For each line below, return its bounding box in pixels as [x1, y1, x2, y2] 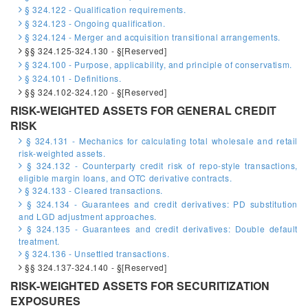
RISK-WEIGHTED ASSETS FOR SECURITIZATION [10, 278, 269, 294]
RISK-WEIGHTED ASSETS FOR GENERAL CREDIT [10, 102, 276, 118]
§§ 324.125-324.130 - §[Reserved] [22, 45, 167, 56]
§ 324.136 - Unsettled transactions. [22, 247, 170, 259]
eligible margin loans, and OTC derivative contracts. [19, 172, 232, 184]
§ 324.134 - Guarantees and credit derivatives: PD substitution [22, 198, 298, 210]
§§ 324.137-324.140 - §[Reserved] [22, 261, 167, 273]
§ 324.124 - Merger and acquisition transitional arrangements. [22, 31, 280, 43]
